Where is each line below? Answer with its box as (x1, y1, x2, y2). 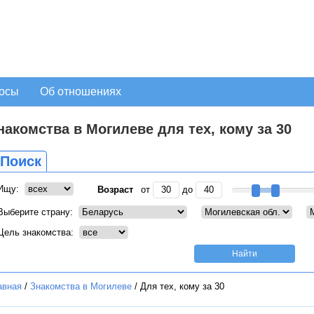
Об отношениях (40, 86, 121, 97)
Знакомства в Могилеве (30, 281, 132, 292)
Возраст (97, 184, 133, 195)
